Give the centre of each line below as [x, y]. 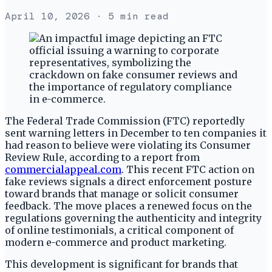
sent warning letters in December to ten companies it [136, 133]
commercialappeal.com [63, 169]
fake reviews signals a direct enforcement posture [128, 181]
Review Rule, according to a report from [102, 157]
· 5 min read [129, 16]
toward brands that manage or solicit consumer [122, 193]
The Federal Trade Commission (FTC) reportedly [125, 121]
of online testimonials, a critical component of [119, 230]
